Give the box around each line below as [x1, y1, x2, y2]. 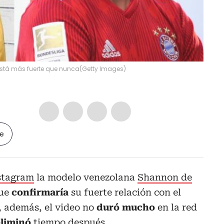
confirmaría [11, 186, 68, 197]
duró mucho [96, 201, 155, 212]
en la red [155, 201, 197, 212]
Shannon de [137, 171, 192, 182]
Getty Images [82, 64, 123, 73]
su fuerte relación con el [68, 186, 181, 197]
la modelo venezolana [34, 171, 137, 182]
